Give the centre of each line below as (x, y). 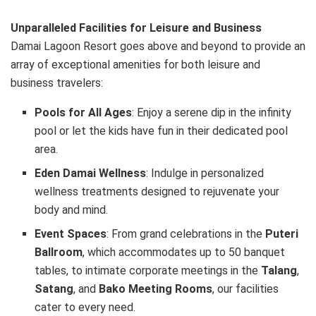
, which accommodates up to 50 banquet (184, 253)
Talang (279, 271)
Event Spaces (71, 234)
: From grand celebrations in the (186, 234)
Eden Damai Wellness (91, 174)
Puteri (282, 234)
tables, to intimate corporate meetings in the (148, 271)
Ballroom (59, 253)
